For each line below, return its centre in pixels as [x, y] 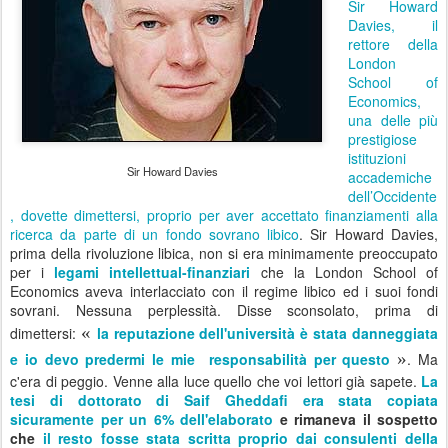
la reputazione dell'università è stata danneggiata [267, 333]
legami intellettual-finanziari [152, 272]
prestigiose [382, 139]
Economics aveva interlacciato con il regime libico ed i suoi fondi [224, 291]
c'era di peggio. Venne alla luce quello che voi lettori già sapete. [215, 381]
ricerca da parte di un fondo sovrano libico [155, 234]
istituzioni [377, 158]
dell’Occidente [392, 196]
